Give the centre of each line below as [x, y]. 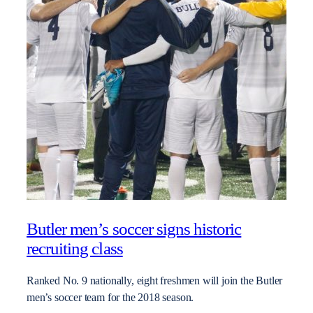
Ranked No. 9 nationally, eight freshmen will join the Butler [155, 281]
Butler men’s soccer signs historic [134, 228]
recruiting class [75, 248]
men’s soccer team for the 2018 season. [110, 298]
